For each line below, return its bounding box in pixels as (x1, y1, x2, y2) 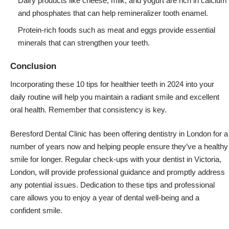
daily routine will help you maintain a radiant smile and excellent (10, 92, 219, 101)
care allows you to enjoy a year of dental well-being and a (10, 193, 199, 202)
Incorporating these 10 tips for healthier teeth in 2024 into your (10, 79, 214, 88)
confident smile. (10, 206, 62, 215)
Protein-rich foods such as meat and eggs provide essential (18, 25, 215, 34)
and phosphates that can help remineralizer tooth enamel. (18, 9, 208, 18)
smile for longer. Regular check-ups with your (10, 155, 163, 164)
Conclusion (10, 61, 56, 72)
